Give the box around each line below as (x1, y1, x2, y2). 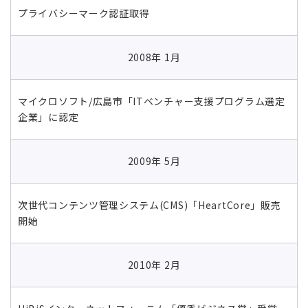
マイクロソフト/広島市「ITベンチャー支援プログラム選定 (18, 93, 285, 108)
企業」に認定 (18, 109, 79, 124)
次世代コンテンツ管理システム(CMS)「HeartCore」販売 (18, 197, 281, 212)
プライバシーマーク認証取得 (18, 5, 150, 20)
